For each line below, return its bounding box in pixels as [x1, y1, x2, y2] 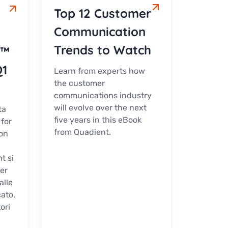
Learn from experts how [54, 66, 145, 76]
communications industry [54, 91, 152, 101]
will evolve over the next [54, 103, 147, 113]
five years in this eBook [54, 115, 141, 125]
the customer [54, 78, 105, 89]
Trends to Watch [54, 42, 151, 58]
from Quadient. [54, 127, 111, 137]
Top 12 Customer [54, 6, 151, 21]
